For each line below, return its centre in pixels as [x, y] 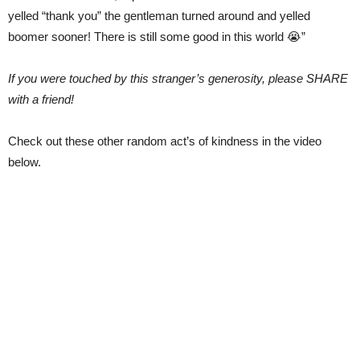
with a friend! [41, 99]
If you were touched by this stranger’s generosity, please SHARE [178, 78]
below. [25, 162]
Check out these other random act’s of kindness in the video [165, 141]
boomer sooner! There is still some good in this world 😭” [157, 36]
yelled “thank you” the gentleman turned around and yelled [159, 15]
